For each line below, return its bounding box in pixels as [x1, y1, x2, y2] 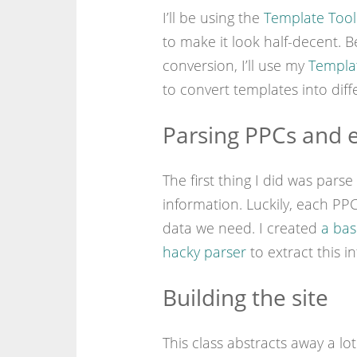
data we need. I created [162, 218, 321, 237]
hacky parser [162, 241, 246, 261]
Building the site [162, 281, 328, 312]
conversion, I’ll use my [162, 55, 308, 75]
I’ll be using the [162, 7, 264, 27]
